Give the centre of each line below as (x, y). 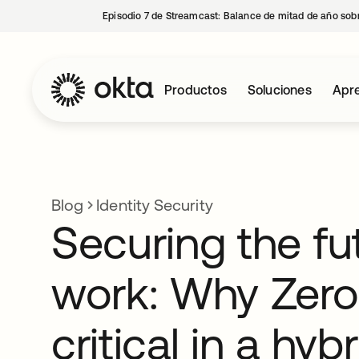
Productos (196, 90)
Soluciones (279, 90)
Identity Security (155, 205)
